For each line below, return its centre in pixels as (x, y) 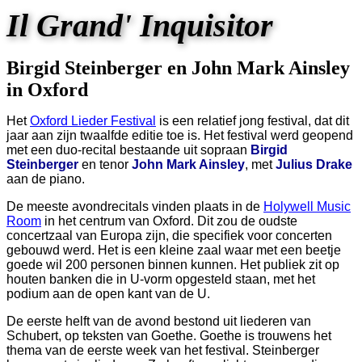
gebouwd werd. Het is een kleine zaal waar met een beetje (174, 250)
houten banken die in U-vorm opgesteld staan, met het (161, 279)
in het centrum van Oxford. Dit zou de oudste (169, 221)
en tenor (105, 164)
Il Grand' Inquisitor (140, 25)
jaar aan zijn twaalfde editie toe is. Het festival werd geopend (180, 135)
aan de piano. (46, 179)
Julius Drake (314, 164)
